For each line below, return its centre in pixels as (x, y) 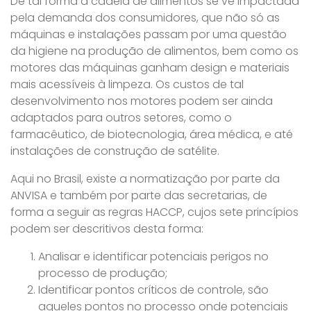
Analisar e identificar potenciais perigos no (153, 257)
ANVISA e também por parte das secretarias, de (139, 195)
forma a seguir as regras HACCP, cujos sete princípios (154, 212)
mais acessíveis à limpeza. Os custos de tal (127, 84)
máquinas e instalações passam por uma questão (149, 34)
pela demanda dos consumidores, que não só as (145, 18)
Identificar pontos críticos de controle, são (153, 290)
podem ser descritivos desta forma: (107, 229)
